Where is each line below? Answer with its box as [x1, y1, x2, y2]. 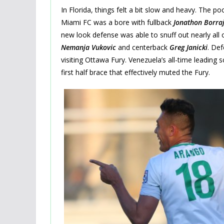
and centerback [116, 42, 169, 52]
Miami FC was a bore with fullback [61, 17, 173, 27]
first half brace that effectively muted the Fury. [61, 67, 210, 77]
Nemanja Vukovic [61, 42, 116, 52]
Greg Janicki [169, 42, 207, 52]
